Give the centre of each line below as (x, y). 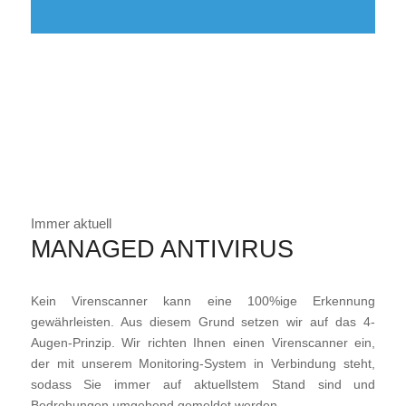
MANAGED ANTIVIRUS (162, 249)
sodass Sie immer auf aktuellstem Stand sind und (203, 385)
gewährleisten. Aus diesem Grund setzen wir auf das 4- (203, 322)
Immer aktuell (71, 223)
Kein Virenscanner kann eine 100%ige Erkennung (203, 301)
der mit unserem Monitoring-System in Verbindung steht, (203, 364)
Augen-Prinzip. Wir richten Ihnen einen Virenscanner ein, (203, 343)
